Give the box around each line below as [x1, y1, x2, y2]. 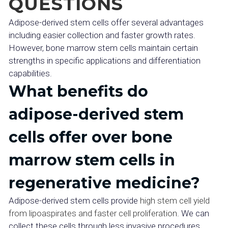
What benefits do [9, 82, 148, 101]
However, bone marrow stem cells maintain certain [9, 43, 198, 53]
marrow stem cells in [9, 151, 175, 169]
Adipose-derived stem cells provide [9, 195, 138, 206]
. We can [177, 208, 209, 218]
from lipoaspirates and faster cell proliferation [9, 208, 177, 218]
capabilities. [9, 68, 52, 78]
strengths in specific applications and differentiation [9, 55, 201, 66]
